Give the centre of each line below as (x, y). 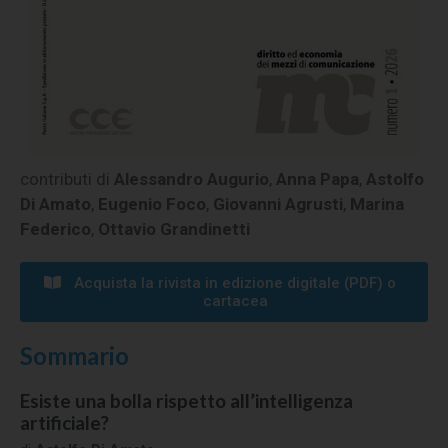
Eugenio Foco (152, 204)
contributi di (67, 179)
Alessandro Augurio (191, 179)
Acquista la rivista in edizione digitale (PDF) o (235, 283)
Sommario (74, 356)
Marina (377, 204)
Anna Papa (317, 179)
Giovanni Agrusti (278, 204)
